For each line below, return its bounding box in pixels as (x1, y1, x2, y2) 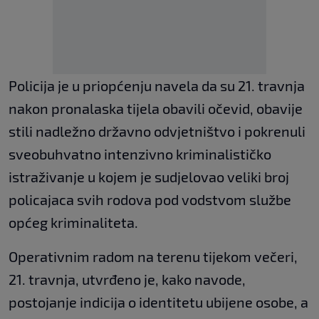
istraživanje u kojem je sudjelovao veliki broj (9, 168, 289, 186)
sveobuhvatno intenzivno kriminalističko (9, 145, 271, 163)
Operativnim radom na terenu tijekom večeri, (9, 248, 298, 266)
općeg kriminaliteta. (9, 214, 138, 231)
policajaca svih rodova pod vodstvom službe (9, 191, 291, 209)
